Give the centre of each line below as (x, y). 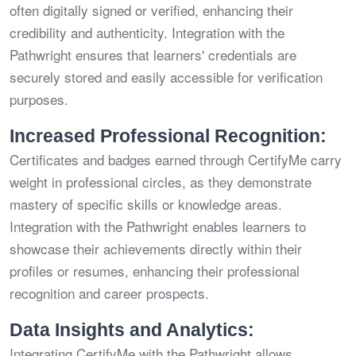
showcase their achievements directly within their (156, 249)
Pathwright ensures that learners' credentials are (153, 55)
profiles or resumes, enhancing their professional (155, 271)
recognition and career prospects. (109, 293)
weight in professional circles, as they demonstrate (161, 182)
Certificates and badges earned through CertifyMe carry (176, 160)
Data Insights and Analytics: (132, 330)
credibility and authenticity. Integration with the (147, 33)
